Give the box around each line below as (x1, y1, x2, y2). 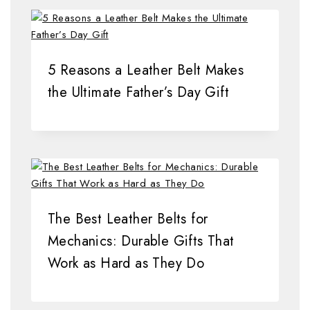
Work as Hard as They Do (48, 253, 205, 274)
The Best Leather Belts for (48, 209, 208, 230)
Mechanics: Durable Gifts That (48, 231, 235, 252)
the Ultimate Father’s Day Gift (48, 82, 229, 103)
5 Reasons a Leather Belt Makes (48, 60, 244, 81)
